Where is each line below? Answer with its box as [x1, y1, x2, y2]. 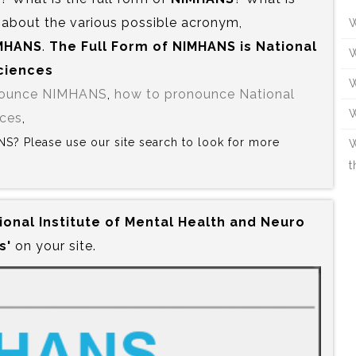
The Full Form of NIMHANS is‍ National [49, 38, 317, 54]
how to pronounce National [114, 86, 295, 102]
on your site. [11, 238, 97, 253]
